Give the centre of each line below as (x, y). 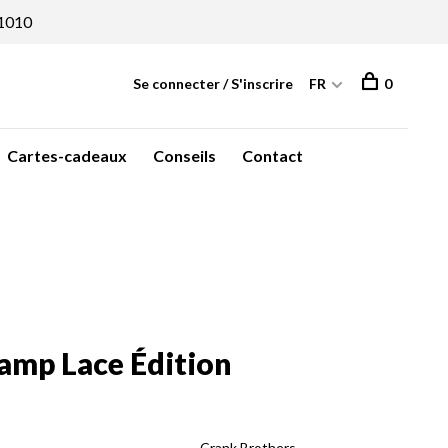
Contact (272, 155)
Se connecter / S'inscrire (213, 83)
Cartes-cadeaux (67, 155)
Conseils (184, 155)
